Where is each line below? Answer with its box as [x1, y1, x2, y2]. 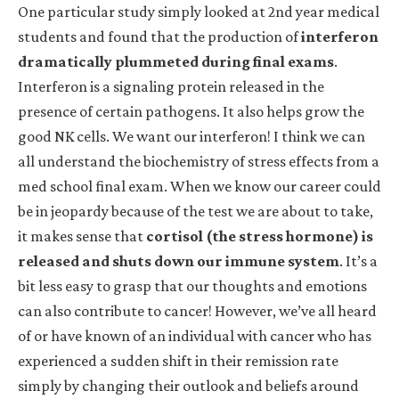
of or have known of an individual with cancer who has [18, 327, 371, 346]
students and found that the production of [18, 28, 301, 46]
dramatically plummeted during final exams [18, 53, 334, 71]
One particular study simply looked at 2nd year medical [18, 3, 379, 21]
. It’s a [339, 252, 378, 271]
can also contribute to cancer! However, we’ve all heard [18, 302, 377, 321]
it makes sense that [18, 227, 146, 246]
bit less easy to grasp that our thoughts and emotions [18, 277, 367, 296]
